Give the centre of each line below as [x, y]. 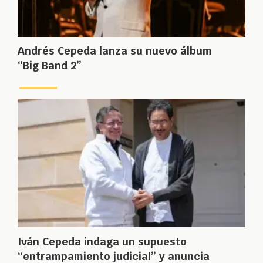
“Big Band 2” [50, 66]
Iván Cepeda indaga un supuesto [102, 241]
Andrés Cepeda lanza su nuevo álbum [115, 51]
